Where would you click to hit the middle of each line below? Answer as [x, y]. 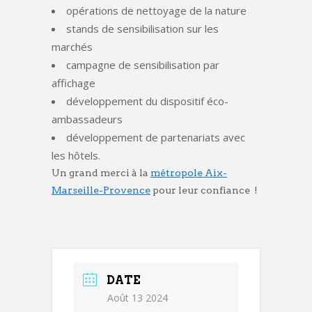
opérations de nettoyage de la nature [156, 10]
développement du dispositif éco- [147, 101]
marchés [72, 46]
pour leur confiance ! [204, 190]
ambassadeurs [87, 119]
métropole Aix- [189, 172]
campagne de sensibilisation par [143, 64]
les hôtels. [76, 155]
